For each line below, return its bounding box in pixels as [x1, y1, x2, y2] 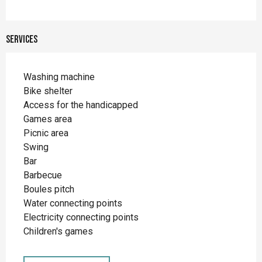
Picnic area [23, 127, 68, 139]
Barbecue [23, 170, 62, 181]
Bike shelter [23, 85, 73, 97]
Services [6, 33, 37, 46]
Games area [23, 113, 72, 125]
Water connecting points [23, 198, 122, 209]
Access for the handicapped [23, 99, 138, 111]
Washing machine [23, 71, 95, 83]
